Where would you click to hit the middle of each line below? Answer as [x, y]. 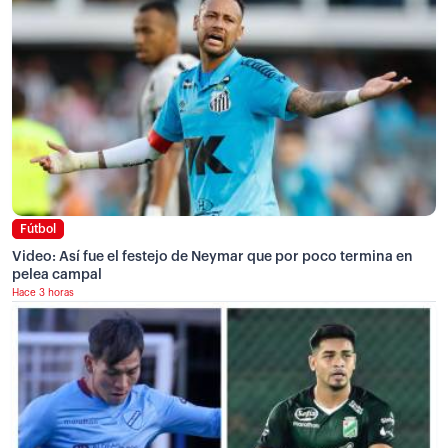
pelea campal [57, 275]
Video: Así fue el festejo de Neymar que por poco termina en [212, 257]
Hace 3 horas [43, 293]
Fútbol [38, 229]
